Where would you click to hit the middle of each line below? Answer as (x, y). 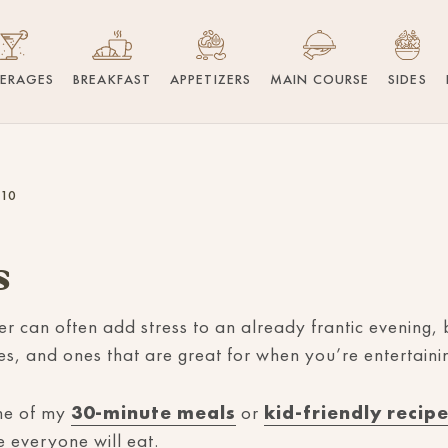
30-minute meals (153, 412)
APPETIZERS (211, 79)
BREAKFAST (112, 79)
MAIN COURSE (320, 79)
